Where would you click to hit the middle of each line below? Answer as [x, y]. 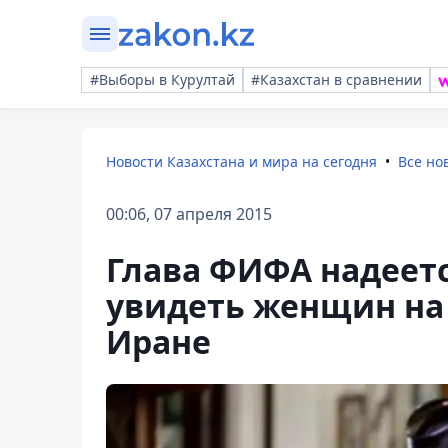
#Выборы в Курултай [162, 79]
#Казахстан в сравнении [336, 79]
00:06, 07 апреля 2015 [189, 214]
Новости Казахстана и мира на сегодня [241, 161]
